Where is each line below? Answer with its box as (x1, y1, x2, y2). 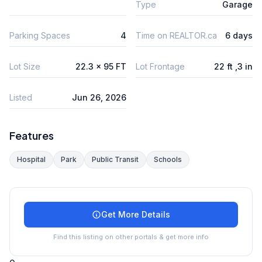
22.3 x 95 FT (75, 61, 126, 71)
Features (9, 128, 54, 142)
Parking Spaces (9, 30, 70, 40)
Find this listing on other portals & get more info (53, 232, 209, 241)
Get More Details (101, 209, 170, 219)
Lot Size (9, 61, 40, 71)
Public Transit (92, 154, 139, 164)
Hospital (17, 154, 46, 164)
